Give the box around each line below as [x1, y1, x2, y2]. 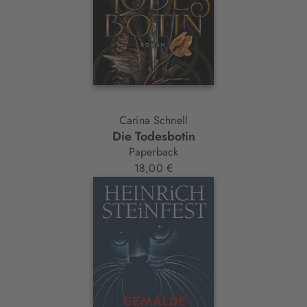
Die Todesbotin [112, 127, 195, 145]
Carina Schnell [119, 112, 188, 128]
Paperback [128, 143, 179, 160]
